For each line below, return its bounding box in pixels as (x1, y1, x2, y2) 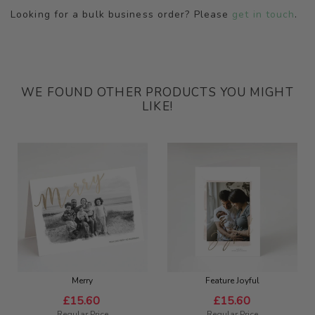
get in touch (232, 7, 295, 21)
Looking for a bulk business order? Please (11, 7, 233, 21)
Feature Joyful (205, 275, 260, 287)
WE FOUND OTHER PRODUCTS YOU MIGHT (21, 84, 294, 101)
